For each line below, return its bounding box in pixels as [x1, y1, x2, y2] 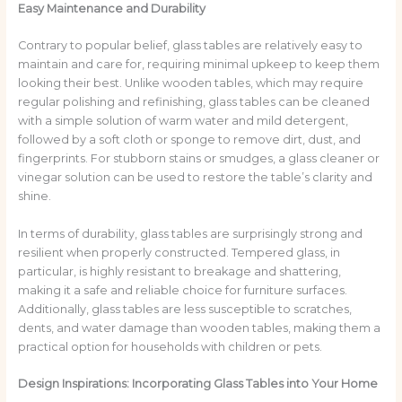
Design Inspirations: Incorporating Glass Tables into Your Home [17, 377, 378, 391]
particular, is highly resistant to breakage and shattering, [17, 264, 341, 278]
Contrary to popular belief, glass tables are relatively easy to [17, 39, 363, 53]
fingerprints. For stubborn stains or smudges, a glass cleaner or [17, 152, 380, 166]
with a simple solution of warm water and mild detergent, [17, 114, 348, 128]
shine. [17, 189, 51, 204]
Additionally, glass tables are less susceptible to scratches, [17, 301, 352, 316]
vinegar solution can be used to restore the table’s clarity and [17, 170, 372, 185]
